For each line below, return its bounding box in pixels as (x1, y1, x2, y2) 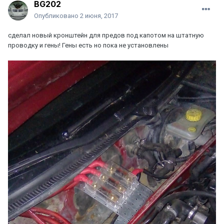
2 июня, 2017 (80, 12, 118, 20)
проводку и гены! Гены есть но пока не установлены (8, 41, 168, 49)
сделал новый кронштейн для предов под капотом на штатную (8, 31, 204, 39)
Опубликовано (34, 12, 80, 20)
